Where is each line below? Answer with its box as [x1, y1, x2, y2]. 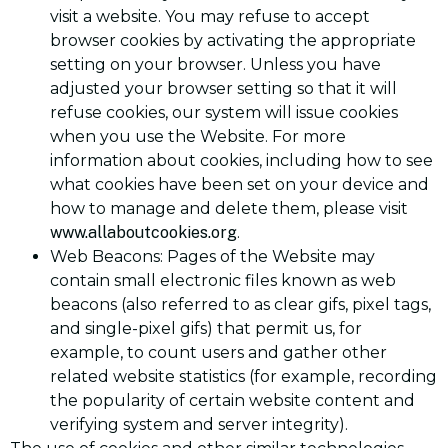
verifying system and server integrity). [50, 415, 348, 435]
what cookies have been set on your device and [50, 175, 429, 195]
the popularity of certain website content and [50, 391, 415, 411]
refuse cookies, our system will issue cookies [50, 103, 398, 123]
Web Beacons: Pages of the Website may [50, 247, 375, 267]
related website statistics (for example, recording [50, 367, 437, 387]
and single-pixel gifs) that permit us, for [50, 319, 362, 339]
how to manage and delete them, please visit [50, 199, 408, 219]
